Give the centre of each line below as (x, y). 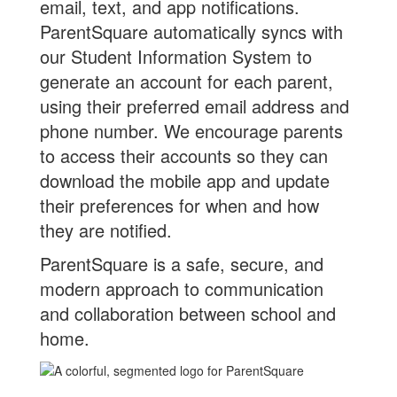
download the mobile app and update (185, 180)
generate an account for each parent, (187, 81)
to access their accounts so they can (184, 156)
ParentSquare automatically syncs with (191, 31)
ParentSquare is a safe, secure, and (182, 264)
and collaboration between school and (188, 313)
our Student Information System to (176, 56)
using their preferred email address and (195, 106)
